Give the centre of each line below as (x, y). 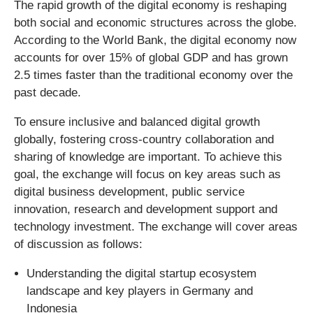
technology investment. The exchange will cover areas (156, 227)
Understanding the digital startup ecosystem (141, 274)
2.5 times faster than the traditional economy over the (153, 75)
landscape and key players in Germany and (140, 291)
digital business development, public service (129, 192)
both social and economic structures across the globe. (155, 23)
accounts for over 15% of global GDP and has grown (151, 58)
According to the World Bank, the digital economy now (155, 40)
